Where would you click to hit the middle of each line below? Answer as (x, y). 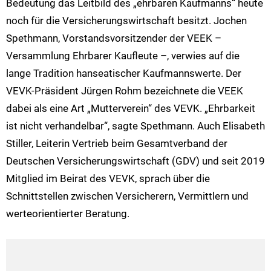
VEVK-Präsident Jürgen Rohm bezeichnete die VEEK (125, 91)
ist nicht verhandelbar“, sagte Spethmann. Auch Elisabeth (135, 126)
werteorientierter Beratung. (68, 214)
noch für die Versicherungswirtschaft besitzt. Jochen (126, 21)
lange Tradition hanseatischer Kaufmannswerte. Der (124, 73)
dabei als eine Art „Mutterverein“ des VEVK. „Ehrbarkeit (131, 109)
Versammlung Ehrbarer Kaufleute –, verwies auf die (123, 56)
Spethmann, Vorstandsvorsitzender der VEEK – (114, 38)
